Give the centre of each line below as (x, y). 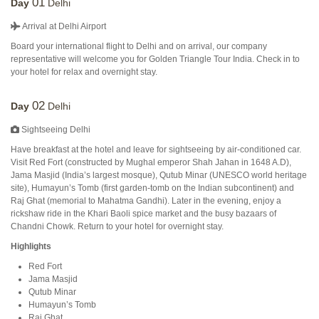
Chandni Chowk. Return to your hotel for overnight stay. (117, 226)
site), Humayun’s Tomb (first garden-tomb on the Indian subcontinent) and (152, 188)
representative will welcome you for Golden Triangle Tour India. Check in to (155, 59)
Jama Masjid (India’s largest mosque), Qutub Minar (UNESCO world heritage (159, 175)
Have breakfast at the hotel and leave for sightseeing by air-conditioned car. (156, 150)
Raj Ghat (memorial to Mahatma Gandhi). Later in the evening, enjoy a (146, 201)
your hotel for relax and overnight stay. (84, 72)
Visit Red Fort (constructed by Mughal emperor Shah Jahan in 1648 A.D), (151, 162)
